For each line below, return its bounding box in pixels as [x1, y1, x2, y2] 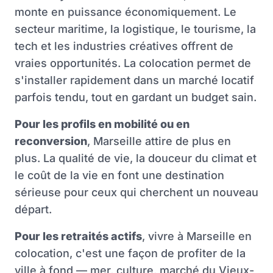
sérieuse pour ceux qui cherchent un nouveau [15, 186, 258, 199]
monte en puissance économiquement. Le [15, 5, 236, 19]
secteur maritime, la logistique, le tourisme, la [15, 23, 256, 36]
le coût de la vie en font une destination [15, 169, 224, 182]
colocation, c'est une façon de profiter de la [15, 247, 246, 260]
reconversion [15, 135, 87, 148]
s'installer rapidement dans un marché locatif [15, 74, 254, 87]
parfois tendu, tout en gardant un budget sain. [15, 91, 257, 104]
